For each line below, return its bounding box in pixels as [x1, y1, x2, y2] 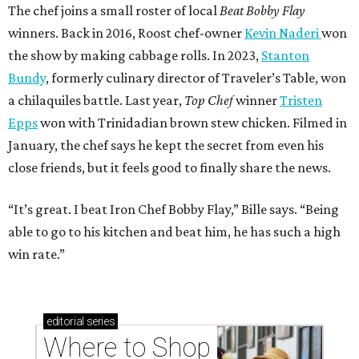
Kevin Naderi [244, 25, 321, 42]
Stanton [261, 47, 309, 64]
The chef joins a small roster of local [8, 2, 220, 19]
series [83, 315, 115, 329]
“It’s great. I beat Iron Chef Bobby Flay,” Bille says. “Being [8, 201, 339, 218]
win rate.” [8, 246, 65, 263]
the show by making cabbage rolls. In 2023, [8, 47, 261, 64]
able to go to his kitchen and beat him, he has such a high [8, 224, 341, 240]
